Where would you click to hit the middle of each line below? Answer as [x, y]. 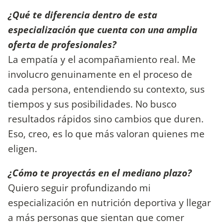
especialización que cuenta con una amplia [103, 29]
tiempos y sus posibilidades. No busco [92, 104]
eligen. [23, 148]
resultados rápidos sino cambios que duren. [106, 118]
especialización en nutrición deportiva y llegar [110, 203]
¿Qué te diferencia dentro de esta [83, 14]
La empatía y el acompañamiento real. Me [102, 59]
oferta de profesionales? [62, 44]
